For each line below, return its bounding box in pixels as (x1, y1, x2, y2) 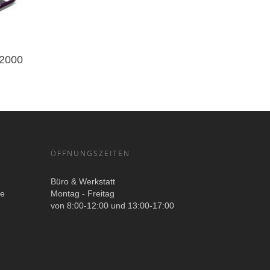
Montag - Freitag (51, 188, 115, 198)
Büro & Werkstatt (51, 176, 116, 186)
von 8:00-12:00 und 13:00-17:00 (51, 200, 175, 210)
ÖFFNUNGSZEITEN (51, 148, 131, 159)
